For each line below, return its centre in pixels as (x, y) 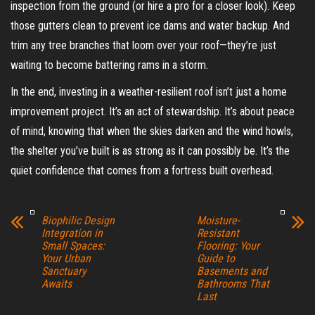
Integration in (72, 233)
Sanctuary (64, 271)
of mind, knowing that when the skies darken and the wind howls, (152, 131)
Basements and (232, 271)
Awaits (57, 283)
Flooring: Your (228, 245)
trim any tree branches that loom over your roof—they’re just (143, 45)
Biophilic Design (78, 220)
